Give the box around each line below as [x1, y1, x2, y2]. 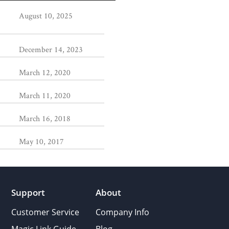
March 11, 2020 [18, 90, 71, 101]
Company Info [95, 207, 149, 218]
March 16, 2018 [18, 113, 71, 124]
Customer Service [11, 207, 79, 218]
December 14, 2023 [18, 44, 83, 55]
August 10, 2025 [18, 10, 73, 21]
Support [11, 187, 45, 198]
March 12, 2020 [18, 67, 71, 78]
